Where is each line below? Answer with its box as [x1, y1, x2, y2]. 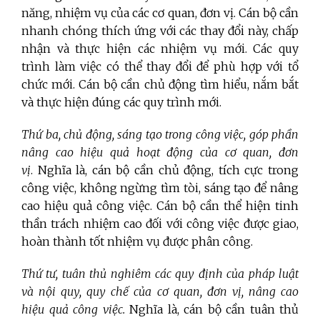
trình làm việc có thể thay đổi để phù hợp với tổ [21, 59, 299, 74]
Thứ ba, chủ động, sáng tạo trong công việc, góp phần [21, 126, 299, 141]
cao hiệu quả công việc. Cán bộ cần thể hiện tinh [21, 198, 299, 213]
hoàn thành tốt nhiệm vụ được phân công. [21, 234, 253, 249]
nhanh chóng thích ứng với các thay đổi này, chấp [21, 23, 299, 38]
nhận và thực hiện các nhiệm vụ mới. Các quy [21, 41, 299, 56]
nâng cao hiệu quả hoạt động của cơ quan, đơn [21, 144, 299, 159]
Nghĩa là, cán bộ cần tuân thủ [124, 301, 299, 316]
